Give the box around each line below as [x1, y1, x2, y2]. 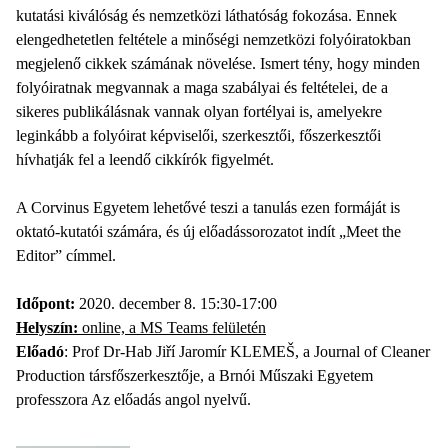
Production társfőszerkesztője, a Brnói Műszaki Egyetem [16, 366, 373, 384]
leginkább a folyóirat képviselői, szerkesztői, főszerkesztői [16, 126, 381, 144]
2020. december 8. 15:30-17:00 [75, 294, 277, 312]
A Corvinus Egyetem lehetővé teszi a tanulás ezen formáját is [16, 198, 400, 216]
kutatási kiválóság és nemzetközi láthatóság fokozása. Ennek [16, 6, 397, 24]
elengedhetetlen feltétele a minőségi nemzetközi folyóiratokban [16, 30, 411, 48]
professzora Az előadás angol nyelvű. [16, 390, 251, 408]
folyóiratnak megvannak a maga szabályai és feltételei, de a [16, 78, 388, 96]
